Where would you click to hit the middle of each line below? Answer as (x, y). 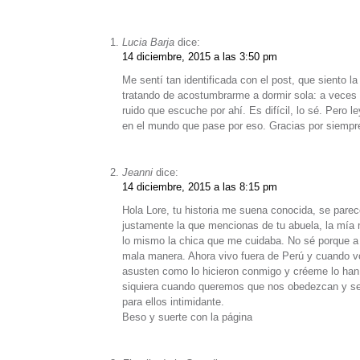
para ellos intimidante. (173, 301)
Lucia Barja (148, 42)
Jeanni (137, 172)
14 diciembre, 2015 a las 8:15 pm (200, 186)
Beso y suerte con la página (187, 317)
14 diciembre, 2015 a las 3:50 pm (200, 56)
